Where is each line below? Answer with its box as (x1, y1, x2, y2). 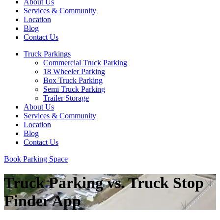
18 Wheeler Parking (43, 67, 105, 76)
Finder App (4, 192, 81, 210)
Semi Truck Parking (43, 85, 105, 93)
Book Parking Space (4, 155, 68, 163)
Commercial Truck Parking (43, 58, 127, 67)
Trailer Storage (43, 94, 89, 102)
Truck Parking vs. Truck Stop (4, 174, 204, 192)
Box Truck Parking (43, 76, 103, 84)
